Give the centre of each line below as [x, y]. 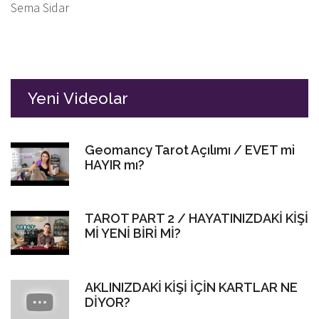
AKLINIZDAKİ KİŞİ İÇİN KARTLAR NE [191, 287]
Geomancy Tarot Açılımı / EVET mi [190, 150]
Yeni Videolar [78, 98]
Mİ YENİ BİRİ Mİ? [133, 234]
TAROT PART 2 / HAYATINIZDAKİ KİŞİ [197, 219]
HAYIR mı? [115, 164]
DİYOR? [108, 302]
